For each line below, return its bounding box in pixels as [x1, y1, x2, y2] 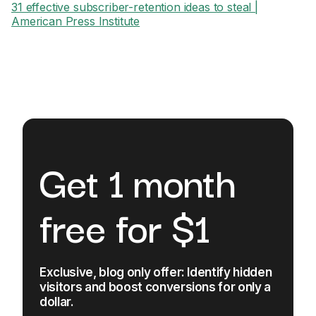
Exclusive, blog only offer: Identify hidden [39, 265, 272, 279]
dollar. [39, 295, 74, 309]
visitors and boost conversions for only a [39, 280, 272, 294]
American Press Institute [11, 14, 140, 28]
